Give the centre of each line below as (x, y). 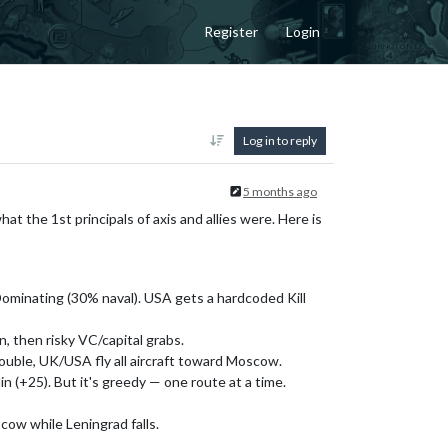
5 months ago (280, 191)
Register (231, 32)
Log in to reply (280, 140)
